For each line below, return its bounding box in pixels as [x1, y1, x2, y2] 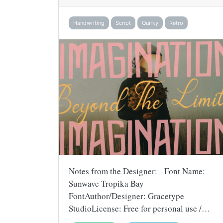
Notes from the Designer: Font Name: [69, 165, 205, 177]
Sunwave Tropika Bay [69, 178, 144, 190]
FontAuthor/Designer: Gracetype [69, 190, 184, 202]
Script [115, 19, 131, 27]
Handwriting [73, 19, 105, 27]
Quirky [142, 19, 158, 27]
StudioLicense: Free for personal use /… [69, 203, 210, 215]
